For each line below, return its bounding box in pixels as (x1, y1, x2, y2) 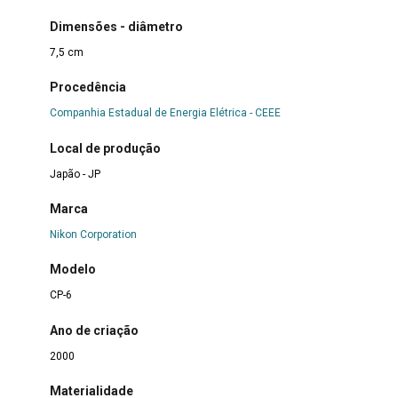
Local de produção (49, 140, 161, 155)
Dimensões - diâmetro (49, 19, 183, 34)
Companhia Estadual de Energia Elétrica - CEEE (49, 107, 281, 120)
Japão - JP (49, 167, 100, 180)
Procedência (49, 80, 126, 95)
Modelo (49, 262, 96, 277)
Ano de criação (49, 322, 139, 338)
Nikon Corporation (49, 228, 137, 242)
